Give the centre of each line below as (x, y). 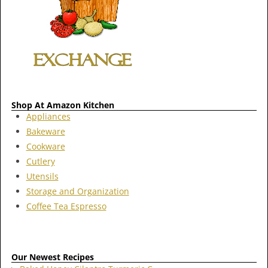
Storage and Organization (77, 191)
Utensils (42, 176)
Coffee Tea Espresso (66, 206)
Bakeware (45, 132)
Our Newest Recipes (53, 257)
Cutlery (40, 162)
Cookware (45, 147)
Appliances (48, 117)
